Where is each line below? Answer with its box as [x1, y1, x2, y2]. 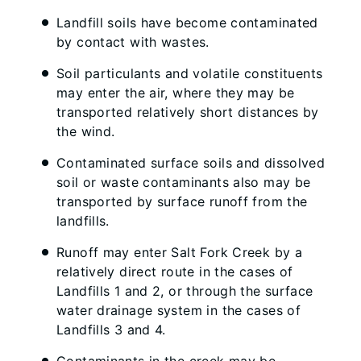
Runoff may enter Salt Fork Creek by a [56, 244, 303, 260]
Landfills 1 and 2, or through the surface [56, 283, 313, 299]
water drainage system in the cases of [56, 302, 301, 318]
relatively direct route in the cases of [56, 263, 293, 280]
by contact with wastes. [56, 34, 210, 50]
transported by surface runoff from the [56, 193, 308, 210]
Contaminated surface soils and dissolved [56, 155, 326, 171]
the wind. [56, 123, 115, 139]
